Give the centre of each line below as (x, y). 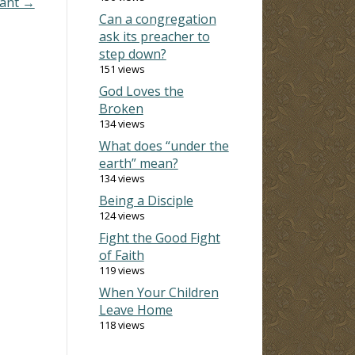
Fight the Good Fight (159, 237)
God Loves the (141, 91)
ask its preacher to (154, 36)
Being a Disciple (146, 200)
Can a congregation (157, 19)
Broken (121, 108)
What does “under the (164, 145)
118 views (122, 324)
